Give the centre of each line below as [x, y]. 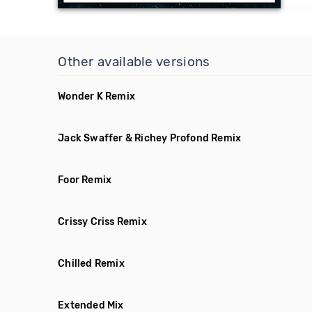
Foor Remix [85, 180]
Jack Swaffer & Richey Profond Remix [150, 138]
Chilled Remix [91, 264]
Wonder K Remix [97, 96]
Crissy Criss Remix [102, 222]
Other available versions [134, 62]
